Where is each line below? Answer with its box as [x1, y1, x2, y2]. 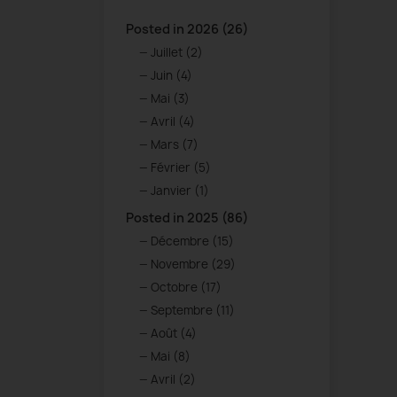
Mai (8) [151, 348, 191, 365]
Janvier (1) [151, 183, 209, 199]
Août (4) [151, 325, 197, 342]
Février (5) [151, 160, 211, 176]
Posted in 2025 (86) [126, 209, 248, 227]
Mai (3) [151, 90, 190, 107]
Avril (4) [151, 113, 195, 130]
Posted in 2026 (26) [126, 20, 248, 38]
